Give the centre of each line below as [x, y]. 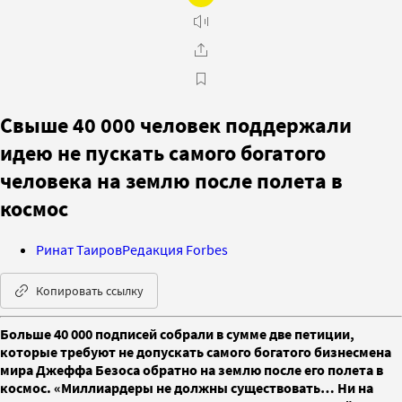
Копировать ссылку [90, 290]
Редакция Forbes [175, 249]
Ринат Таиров [79, 249]
